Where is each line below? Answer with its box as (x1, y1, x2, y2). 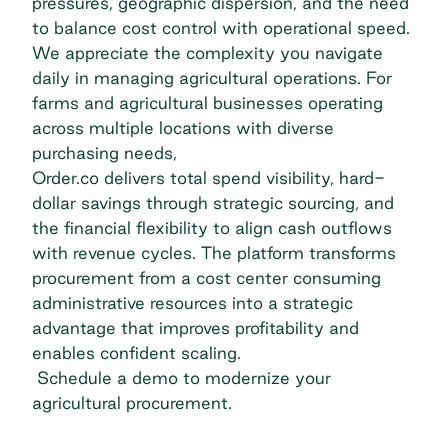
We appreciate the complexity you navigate (32, 42, 383, 62)
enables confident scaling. (32, 342, 241, 362)
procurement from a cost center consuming (32, 267, 381, 287)
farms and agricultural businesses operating (32, 92, 383, 112)
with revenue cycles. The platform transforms (32, 242, 396, 262)
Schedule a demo (37, 367, 178, 387)
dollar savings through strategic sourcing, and (32, 192, 394, 212)
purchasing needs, (32, 142, 182, 162)
